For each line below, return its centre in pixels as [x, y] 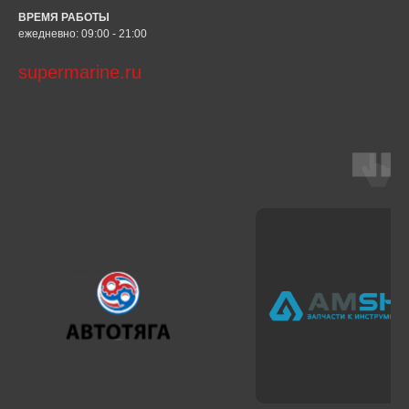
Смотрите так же [86, 132]
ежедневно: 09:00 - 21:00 [83, 34]
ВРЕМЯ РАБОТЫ [64, 17]
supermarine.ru [80, 72]
